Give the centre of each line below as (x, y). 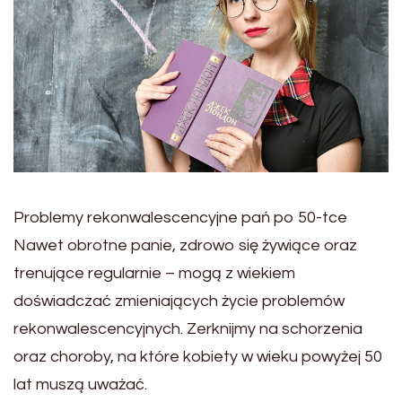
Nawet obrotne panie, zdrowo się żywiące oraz (185, 246)
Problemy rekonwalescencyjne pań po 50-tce (180, 218)
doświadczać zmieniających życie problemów (179, 301)
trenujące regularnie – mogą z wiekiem (154, 274)
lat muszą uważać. (80, 385)
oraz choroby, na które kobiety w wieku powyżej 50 (198, 357)
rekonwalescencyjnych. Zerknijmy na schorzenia (188, 329)
